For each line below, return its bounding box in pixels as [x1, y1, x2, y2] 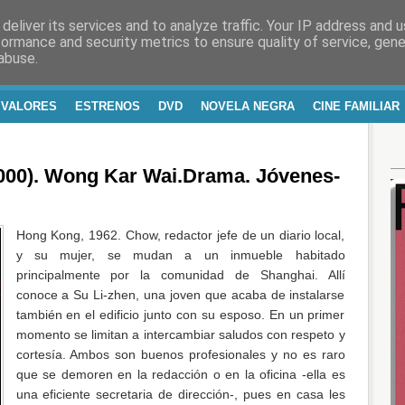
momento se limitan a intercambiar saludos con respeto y [15, 326, 345, 342]
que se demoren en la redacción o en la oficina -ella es [15, 366, 345, 381]
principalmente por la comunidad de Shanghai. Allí [15, 267, 345, 282]
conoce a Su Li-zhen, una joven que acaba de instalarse [15, 287, 345, 302]
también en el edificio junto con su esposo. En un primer [15, 306, 345, 322]
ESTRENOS [75, 99, 140, 113]
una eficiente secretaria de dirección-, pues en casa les [15, 386, 345, 401]
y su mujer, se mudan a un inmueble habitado [15, 247, 345, 262]
